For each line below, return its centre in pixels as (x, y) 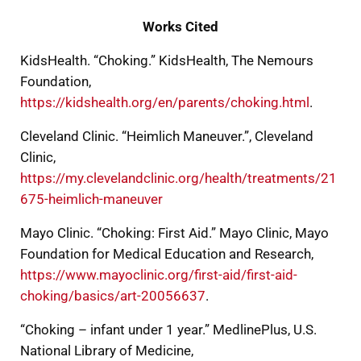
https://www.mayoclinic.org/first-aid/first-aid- (158, 276)
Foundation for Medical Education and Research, (166, 255)
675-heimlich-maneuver (91, 200)
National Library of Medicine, (106, 351)
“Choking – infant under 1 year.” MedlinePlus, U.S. (168, 330)
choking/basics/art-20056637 (112, 297)
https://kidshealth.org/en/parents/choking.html (164, 103)
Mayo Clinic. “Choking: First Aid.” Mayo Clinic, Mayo (174, 234)
